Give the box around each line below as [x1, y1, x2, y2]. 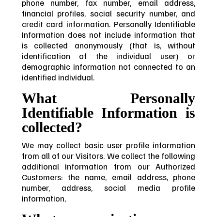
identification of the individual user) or [21, 50, 196, 62]
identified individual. [21, 72, 94, 83]
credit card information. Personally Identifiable [21, 18, 196, 30]
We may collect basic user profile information [21, 139, 196, 150]
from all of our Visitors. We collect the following [21, 150, 196, 161]
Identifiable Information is [21, 104, 196, 121]
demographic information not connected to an [21, 61, 196, 72]
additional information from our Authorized [21, 160, 196, 171]
